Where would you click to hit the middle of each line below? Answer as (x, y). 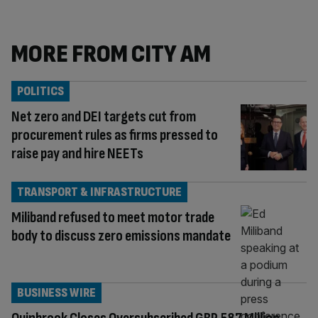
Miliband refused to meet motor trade (113, 217)
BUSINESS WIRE (56, 292)
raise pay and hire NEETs (77, 154)
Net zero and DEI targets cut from (104, 117)
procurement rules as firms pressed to (115, 135)
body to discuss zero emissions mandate (121, 236)
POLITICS (40, 91)
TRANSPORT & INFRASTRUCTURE (99, 192)
